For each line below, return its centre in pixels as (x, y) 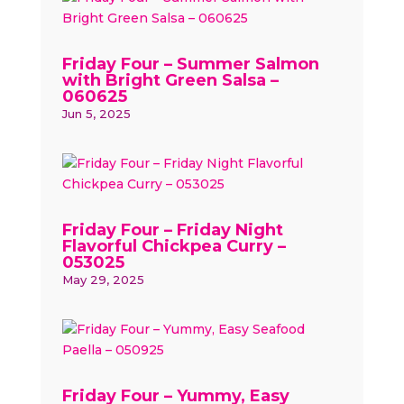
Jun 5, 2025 (96, 114)
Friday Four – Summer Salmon (190, 64)
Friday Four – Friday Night (172, 230)
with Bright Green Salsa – (170, 80)
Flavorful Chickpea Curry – (174, 246)
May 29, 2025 (103, 280)
